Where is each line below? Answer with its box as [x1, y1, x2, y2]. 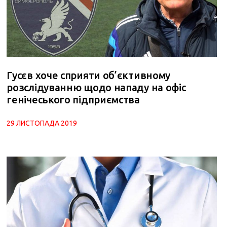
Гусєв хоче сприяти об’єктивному [7, 69, 171, 82]
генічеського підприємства [7, 94, 140, 106]
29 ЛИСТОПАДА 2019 [7, 119, 78, 128]
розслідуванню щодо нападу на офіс [7, 82, 186, 94]
